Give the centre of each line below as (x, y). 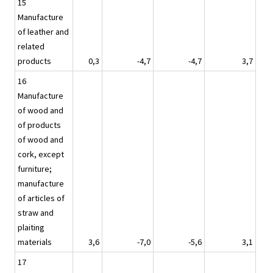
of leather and (43, 32)
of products (39, 125)
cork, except (41, 154)
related (31, 47)
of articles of (41, 198)
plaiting (31, 228)
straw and (36, 213)
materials (35, 242)
